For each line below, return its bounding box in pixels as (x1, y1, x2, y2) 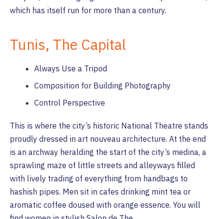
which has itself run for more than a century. (10, 5, 168, 15)
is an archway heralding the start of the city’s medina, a (10, 147, 206, 157)
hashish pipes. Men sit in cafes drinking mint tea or (10, 187, 191, 197)
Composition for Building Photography (34, 81, 171, 90)
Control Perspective (34, 98, 105, 108)
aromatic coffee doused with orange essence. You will (10, 200, 200, 210)
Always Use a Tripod (34, 64, 107, 73)
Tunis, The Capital (10, 35, 126, 54)
